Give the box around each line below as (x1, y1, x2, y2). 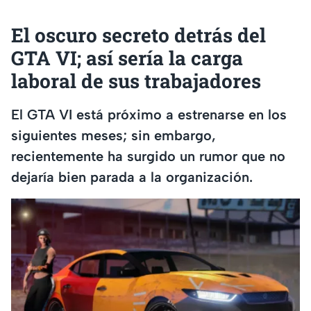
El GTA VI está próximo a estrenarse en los (11, 106, 287, 123)
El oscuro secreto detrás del (11, 22, 266, 49)
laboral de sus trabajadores (11, 68, 261, 94)
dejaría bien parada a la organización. (11, 168, 253, 185)
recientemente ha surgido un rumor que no (11, 147, 285, 165)
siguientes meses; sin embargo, (11, 126, 216, 144)
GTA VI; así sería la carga (11, 45, 243, 72)
